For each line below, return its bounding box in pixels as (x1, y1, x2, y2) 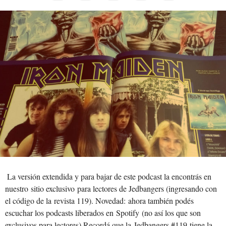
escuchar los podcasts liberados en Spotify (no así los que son (5, 207, 201, 218)
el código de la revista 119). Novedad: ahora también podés (5, 195, 194, 206)
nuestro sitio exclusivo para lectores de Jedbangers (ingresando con (5, 183, 217, 194)
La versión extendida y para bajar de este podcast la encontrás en (5, 171, 211, 182)
